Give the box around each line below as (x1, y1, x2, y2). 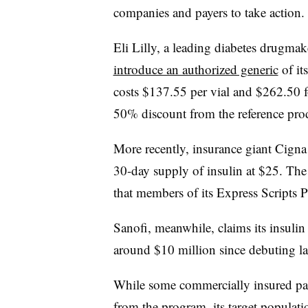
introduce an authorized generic (113, 60, 278, 78)
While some (113, 275, 179, 293)
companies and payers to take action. (113, 3, 305, 21)
